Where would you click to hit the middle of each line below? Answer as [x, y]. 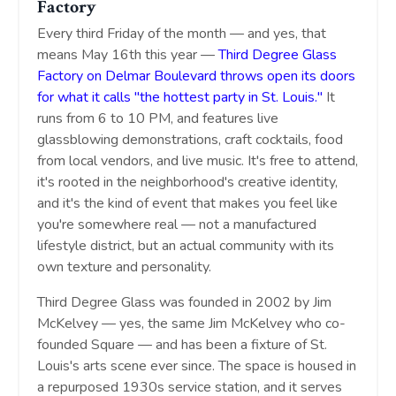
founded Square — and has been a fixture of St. [182, 345]
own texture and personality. [124, 267]
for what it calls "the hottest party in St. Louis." [180, 98]
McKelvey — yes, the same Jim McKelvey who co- [191, 324]
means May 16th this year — [126, 55]
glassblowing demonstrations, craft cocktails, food [190, 140]
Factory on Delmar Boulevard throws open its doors [196, 76]
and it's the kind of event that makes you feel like [187, 204]
